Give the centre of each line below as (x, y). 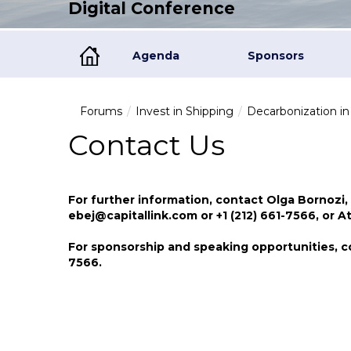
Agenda (156, 56)
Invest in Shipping (185, 111)
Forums (101, 111)
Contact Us (147, 145)
